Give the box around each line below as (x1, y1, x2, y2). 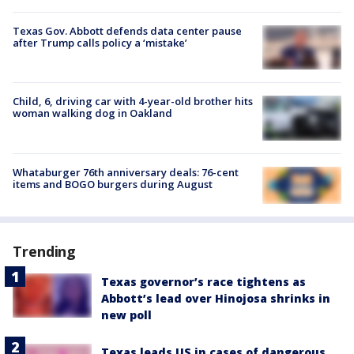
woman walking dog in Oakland (13, 106, 172, 121)
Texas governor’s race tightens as (101, 274, 306, 290)
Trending (13, 242, 77, 262)
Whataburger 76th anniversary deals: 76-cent (13, 164, 239, 179)
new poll (101, 307, 152, 323)
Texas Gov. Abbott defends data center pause (13, 24, 242, 39)
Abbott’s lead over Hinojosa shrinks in (101, 291, 330, 307)
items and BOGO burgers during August (13, 176, 213, 191)
